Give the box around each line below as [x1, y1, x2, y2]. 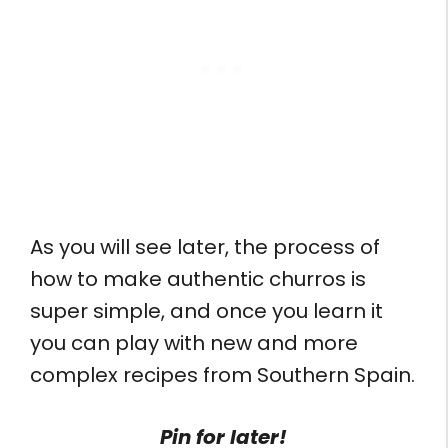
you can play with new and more [30, 328, 358, 357]
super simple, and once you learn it [30, 296, 383, 325]
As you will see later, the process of [30, 232, 380, 261]
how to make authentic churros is [30, 264, 366, 293]
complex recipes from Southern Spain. [30, 360, 415, 389]
